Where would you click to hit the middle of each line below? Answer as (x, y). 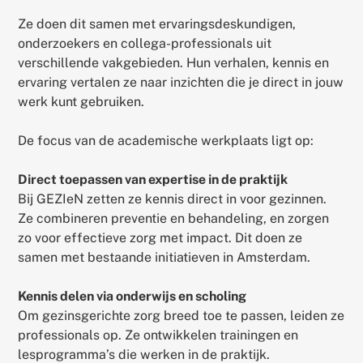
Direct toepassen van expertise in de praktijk (153, 179)
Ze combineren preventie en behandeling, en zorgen (174, 218)
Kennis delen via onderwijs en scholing (132, 296)
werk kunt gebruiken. (83, 101)
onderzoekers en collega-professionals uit (145, 43)
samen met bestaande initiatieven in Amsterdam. (166, 257)
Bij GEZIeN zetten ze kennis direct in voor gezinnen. (173, 199)
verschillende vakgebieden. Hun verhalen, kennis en (174, 62)
